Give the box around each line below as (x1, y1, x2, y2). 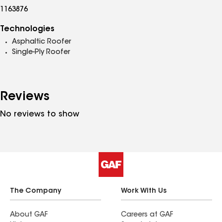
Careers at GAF (121, 212, 173, 219)
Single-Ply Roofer (12, 49, 70, 56)
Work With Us (121, 188, 166, 195)
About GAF (10, 212, 48, 219)
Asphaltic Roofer (12, 39, 71, 46)
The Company (10, 188, 61, 195)
